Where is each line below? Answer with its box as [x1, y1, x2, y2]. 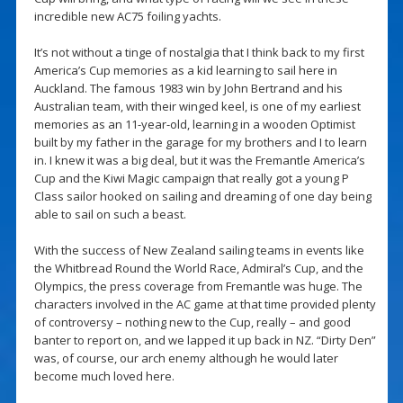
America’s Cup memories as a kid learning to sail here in [33, 61, 337, 78]
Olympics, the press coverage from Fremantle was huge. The [33, 277, 363, 294]
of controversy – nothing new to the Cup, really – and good [33, 313, 351, 330]
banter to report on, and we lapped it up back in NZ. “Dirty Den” [33, 331, 376, 348]
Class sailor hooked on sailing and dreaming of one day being [33, 187, 372, 204]
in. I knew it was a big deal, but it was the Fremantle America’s [33, 151, 365, 168]
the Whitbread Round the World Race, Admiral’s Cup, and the [33, 259, 363, 276]
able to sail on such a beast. [33, 205, 186, 222]
